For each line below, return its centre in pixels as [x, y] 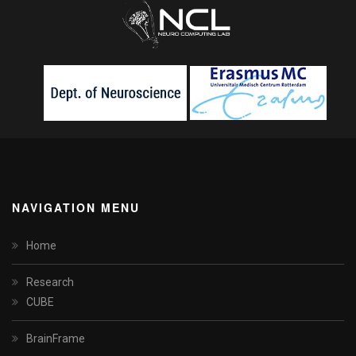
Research [50, 282]
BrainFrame [56, 339]
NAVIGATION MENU [76, 208]
